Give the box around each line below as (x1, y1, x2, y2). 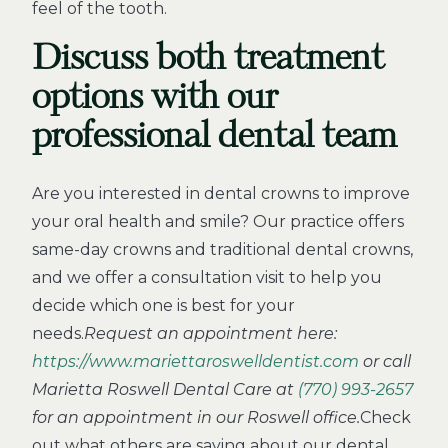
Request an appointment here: (84, 324, 337, 343)
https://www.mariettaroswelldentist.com (32, 352, 359, 371)
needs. (32, 324, 84, 343)
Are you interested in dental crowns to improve (32, 184, 410, 203)
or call (359, 352, 411, 371)
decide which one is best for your (32, 296, 295, 315)
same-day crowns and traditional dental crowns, (32, 240, 413, 259)
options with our (32, 74, 278, 120)
